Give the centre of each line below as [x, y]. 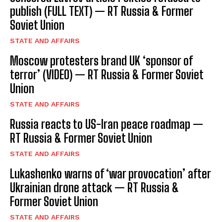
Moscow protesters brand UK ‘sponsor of [101, 60]
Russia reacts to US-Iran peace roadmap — [107, 124]
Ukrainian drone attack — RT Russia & [94, 187]
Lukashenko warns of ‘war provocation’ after [111, 173]
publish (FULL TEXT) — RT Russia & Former [102, 11]
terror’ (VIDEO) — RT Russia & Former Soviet [107, 74]
